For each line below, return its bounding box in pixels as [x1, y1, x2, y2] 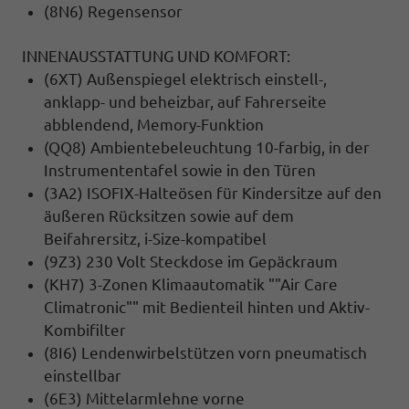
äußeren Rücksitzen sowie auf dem [44, 206, 294, 225]
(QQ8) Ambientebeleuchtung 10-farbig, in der [44, 138, 370, 156]
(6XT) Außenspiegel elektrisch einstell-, [44, 69, 327, 88]
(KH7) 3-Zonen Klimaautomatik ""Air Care [44, 275, 338, 293]
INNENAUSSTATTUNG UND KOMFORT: [22, 47, 290, 65]
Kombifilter [44, 320, 126, 339]
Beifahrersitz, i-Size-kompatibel [44, 229, 267, 247]
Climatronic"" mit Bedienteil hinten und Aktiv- [44, 298, 370, 316]
